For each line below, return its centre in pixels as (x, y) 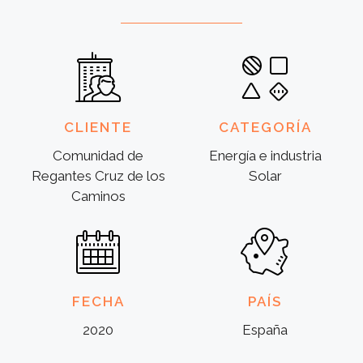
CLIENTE (98, 127)
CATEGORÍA (265, 127)
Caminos (98, 196)
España (265, 330)
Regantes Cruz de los (98, 176)
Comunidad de (98, 156)
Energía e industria (265, 156)
